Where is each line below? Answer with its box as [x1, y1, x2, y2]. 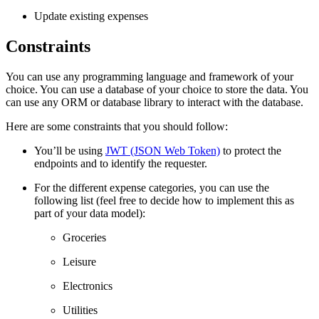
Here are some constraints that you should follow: [6, 120, 228, 132]
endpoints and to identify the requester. [34, 157, 207, 169]
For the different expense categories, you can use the [34, 181, 269, 194]
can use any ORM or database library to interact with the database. [6, 95, 303, 108]
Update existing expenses [34, 10, 148, 23]
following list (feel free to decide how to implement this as [34, 194, 294, 206]
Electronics [63, 279, 113, 292]
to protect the [220, 144, 281, 157]
